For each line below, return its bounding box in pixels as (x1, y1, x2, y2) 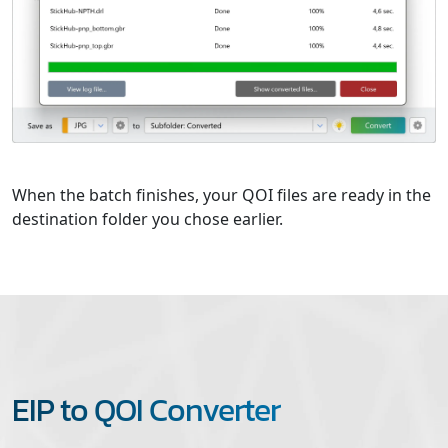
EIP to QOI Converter (12, 385, 280, 434)
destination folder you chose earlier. (12, 207, 283, 230)
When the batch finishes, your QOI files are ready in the (12, 183, 431, 206)
